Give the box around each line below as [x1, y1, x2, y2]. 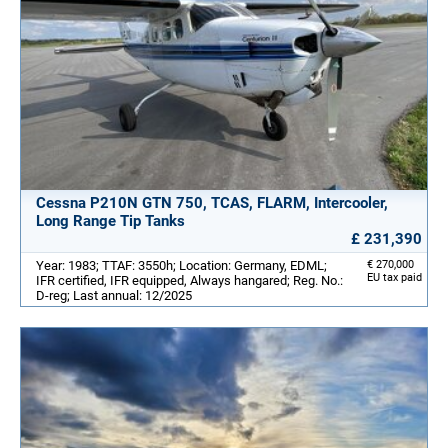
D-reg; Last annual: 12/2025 [36, 288, 192, 304]
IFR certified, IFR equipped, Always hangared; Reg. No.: [36, 273, 343, 289]
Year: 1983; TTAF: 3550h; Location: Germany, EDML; [36, 258, 327, 274]
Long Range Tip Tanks [36, 212, 185, 231]
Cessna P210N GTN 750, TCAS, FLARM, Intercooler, [36, 194, 388, 213]
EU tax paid [367, 271, 422, 285]
